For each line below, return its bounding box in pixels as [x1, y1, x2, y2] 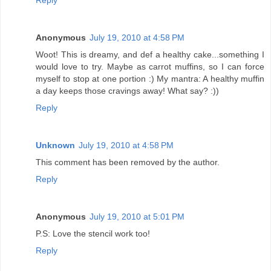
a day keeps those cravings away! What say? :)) [36, 85, 219, 96]
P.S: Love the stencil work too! [36, 228, 150, 238]
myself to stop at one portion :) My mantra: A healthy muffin [36, 73, 264, 83]
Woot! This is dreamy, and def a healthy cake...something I [36, 49, 264, 59]
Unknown [36, 140, 75, 150]
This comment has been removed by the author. [36, 157, 220, 167]
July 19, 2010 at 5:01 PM [90, 211, 184, 221]
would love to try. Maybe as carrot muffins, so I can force [36, 61, 264, 71]
